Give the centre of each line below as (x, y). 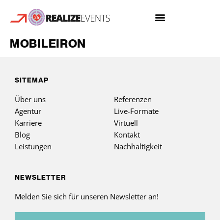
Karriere (28, 123)
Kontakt (127, 135)
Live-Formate (136, 111)
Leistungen (33, 146)
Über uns (30, 99)
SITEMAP (32, 80)
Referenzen (133, 99)
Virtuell (126, 123)
